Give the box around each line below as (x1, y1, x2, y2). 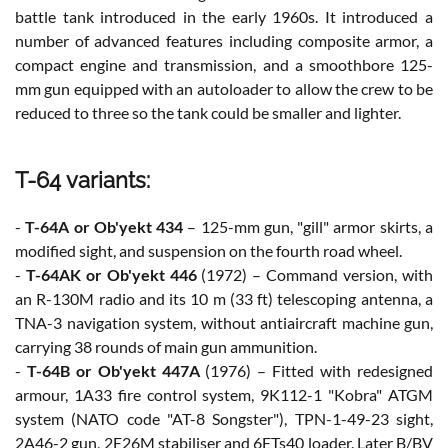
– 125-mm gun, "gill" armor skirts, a (183, 216, 434, 236)
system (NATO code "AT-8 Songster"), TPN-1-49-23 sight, (15, 408, 433, 428)
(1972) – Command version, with (196, 264, 434, 284)
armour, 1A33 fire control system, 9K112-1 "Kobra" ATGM (15, 384, 433, 404)
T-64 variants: (15, 166, 150, 193)
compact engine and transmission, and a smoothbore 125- (15, 54, 433, 74)
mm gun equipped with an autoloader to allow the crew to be (15, 78, 433, 98)
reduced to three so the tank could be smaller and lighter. (15, 102, 401, 122)
